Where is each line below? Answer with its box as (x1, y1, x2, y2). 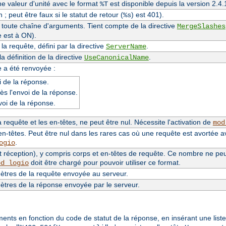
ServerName (105, 42, 146, 50)
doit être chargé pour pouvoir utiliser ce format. (28, 158, 181, 166)
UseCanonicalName (84, 53, 149, 62)
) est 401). (131, 10, 164, 19)
